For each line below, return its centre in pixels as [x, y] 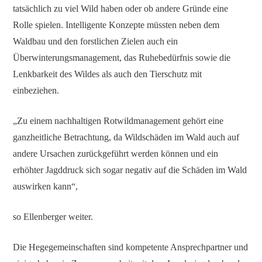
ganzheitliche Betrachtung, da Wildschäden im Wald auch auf [126, 137]
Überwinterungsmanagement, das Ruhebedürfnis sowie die [122, 57]
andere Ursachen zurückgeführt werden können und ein [116, 153]
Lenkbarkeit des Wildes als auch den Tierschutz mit [108, 74]
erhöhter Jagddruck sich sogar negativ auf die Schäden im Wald [130, 170]
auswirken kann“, [46, 186]
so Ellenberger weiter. [53, 216]
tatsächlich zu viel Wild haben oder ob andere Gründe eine [121, 8]
